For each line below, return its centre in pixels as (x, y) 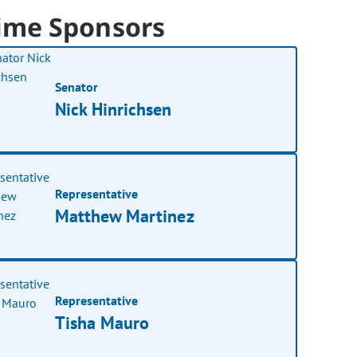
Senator (77, 86)
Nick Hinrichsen (114, 109)
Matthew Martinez (125, 216)
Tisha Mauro (102, 322)
